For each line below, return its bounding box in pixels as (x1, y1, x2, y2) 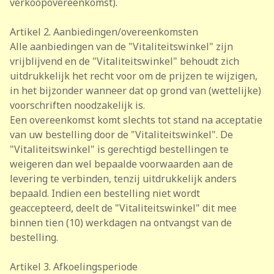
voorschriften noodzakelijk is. (10, 98, 145, 112)
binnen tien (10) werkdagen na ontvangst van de (10, 216, 232, 229)
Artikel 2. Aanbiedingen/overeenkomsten (10, 25, 198, 39)
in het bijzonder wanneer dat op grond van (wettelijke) (10, 84, 261, 97)
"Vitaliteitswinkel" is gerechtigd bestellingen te (10, 143, 229, 156)
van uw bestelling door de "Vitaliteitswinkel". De (10, 128, 233, 141)
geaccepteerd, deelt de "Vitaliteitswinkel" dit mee (10, 201, 237, 215)
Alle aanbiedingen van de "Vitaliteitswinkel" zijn (10, 40, 233, 53)
